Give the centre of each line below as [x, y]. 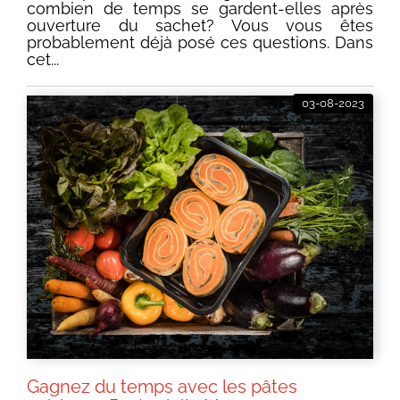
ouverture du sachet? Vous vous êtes [200, 26]
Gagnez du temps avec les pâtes [162, 387]
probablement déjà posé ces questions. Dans [200, 43]
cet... [43, 60]
